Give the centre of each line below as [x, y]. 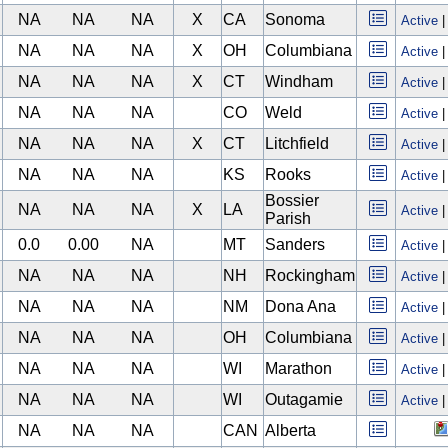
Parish [288, 218]
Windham [299, 81]
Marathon [298, 368]
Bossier [292, 200]
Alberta [290, 430]
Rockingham [310, 275]
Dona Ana [300, 306]
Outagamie [304, 399]
